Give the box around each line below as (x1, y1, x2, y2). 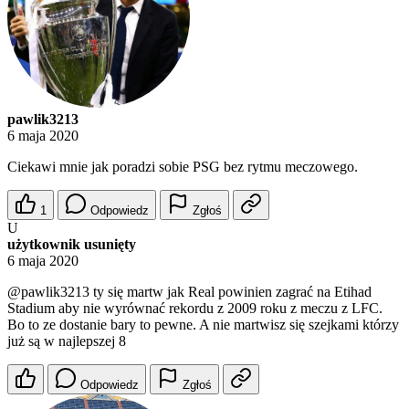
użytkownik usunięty (7, 236, 136, 253)
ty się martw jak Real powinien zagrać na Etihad (89, 284, 372, 300)
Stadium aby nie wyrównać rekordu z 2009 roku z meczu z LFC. (7, 300, 383, 317)
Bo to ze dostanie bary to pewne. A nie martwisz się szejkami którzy (7, 317, 399, 333)
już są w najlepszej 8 (7, 333, 126, 350)
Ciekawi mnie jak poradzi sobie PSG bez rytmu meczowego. (7, 159, 358, 175)
